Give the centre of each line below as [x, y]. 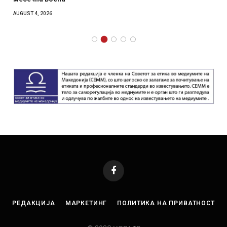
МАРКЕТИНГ [86, 203]
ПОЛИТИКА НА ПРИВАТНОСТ [166, 203]
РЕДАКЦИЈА [34, 203]
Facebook [128, 175]
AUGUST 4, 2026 [33, 14]
